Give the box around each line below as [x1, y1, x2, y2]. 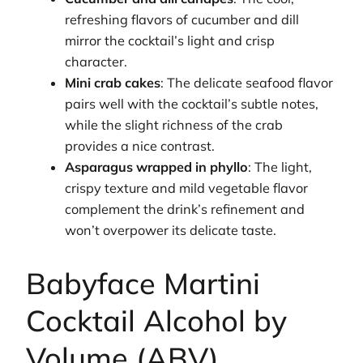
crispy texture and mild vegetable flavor [65, 179, 309, 196]
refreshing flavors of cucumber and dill [65, 11, 300, 28]
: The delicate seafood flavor [160, 74, 334, 91]
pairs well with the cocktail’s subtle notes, [65, 95, 319, 112]
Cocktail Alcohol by [26, 301, 287, 339]
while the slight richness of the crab [65, 116, 284, 133]
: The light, [248, 158, 313, 175]
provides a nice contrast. [65, 137, 216, 154]
